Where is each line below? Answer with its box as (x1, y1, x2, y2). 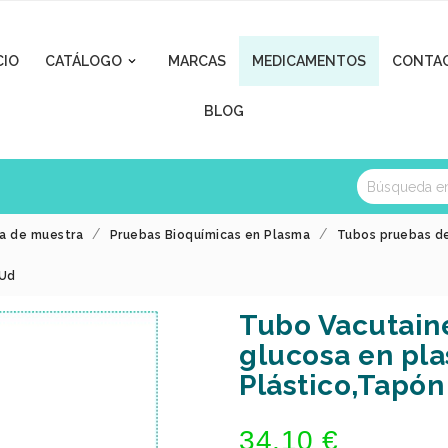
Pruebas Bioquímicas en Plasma (109, 228, 310, 242)
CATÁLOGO (45, 53, 122, 69)
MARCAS (168, 53, 226, 69)
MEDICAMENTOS (252, 53, 366, 69)
